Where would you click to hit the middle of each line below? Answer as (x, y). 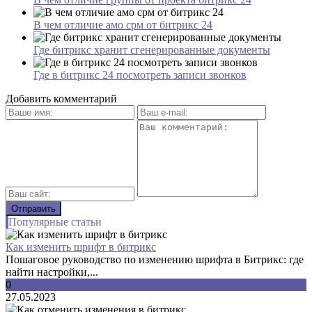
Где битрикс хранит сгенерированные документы (152, 49)
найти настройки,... (52, 272)
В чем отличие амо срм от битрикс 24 (123, 24)
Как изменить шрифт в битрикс (81, 247)
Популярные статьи (55, 221)
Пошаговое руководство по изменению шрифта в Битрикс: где (155, 259)
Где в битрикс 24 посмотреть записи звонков (140, 75)
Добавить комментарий (61, 98)
